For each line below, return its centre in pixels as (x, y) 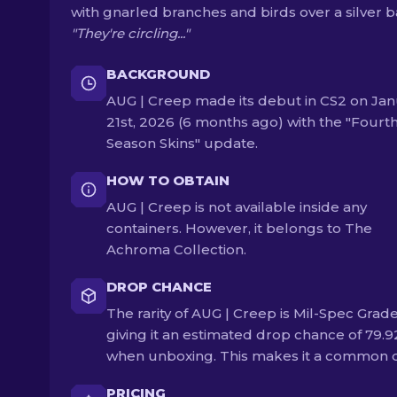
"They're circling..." (130, 33)
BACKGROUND (158, 74)
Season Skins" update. (182, 143)
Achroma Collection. (176, 249)
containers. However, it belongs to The (239, 228)
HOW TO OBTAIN (168, 180)
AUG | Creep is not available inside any (237, 207)
